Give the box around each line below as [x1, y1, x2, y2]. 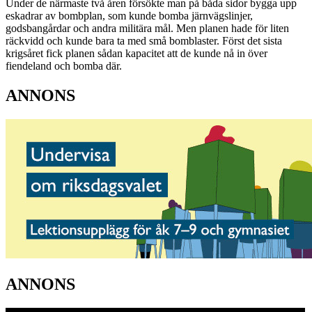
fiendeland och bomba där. [6, 60, 122, 72]
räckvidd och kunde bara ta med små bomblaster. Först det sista [6, 35, 282, 47]
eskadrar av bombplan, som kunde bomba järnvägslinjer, [6, 10, 253, 22]
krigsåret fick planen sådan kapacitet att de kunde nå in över [6, 47, 267, 59]
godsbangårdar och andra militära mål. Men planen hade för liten [6, 22, 289, 34]
